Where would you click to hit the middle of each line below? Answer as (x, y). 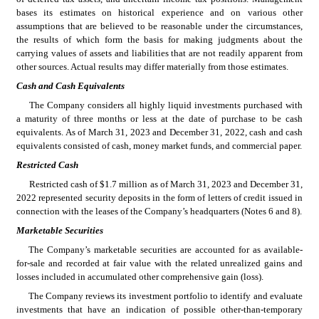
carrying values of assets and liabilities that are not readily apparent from (159, 53)
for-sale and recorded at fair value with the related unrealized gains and (159, 263)
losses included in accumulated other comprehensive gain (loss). (140, 276)
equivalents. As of (52, 132)
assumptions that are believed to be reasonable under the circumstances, (159, 26)
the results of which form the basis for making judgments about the (159, 39)
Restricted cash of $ (67, 184)
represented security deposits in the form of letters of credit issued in (169, 197)
